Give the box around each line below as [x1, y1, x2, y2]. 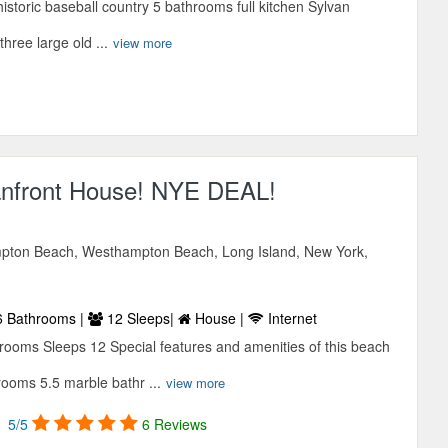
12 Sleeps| [103, 308, 179, 329]
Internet [264, 308, 318, 329]
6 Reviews [142, 414, 208, 435]
